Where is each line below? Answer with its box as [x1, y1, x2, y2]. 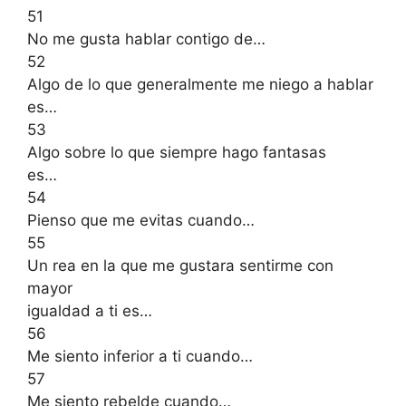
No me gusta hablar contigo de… [27, 29, 266, 48]
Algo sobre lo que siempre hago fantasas [27, 142, 326, 161]
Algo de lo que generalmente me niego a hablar [27, 74, 373, 93]
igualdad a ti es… [27, 301, 152, 320]
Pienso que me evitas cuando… [27, 210, 255, 229]
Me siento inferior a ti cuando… [27, 346, 253, 365]
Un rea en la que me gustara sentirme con [27, 256, 333, 275]
